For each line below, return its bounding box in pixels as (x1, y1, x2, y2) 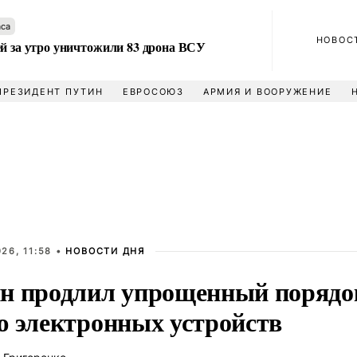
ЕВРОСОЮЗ (122, 86, 184, 97)
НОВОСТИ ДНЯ (65, 245, 145, 257)
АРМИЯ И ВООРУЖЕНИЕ (202, 86, 332, 97)
